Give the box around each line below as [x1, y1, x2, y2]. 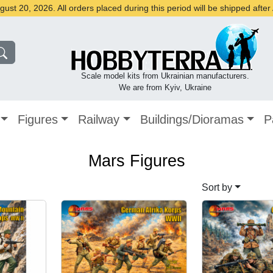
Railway [78, 113, 120, 126]
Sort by [202, 182, 232, 193]
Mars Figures [88, 152, 185, 171]
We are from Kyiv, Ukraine [118, 83, 211, 92]
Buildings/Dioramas [140, 113, 244, 126]
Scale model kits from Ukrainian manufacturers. [80, 71, 249, 80]
